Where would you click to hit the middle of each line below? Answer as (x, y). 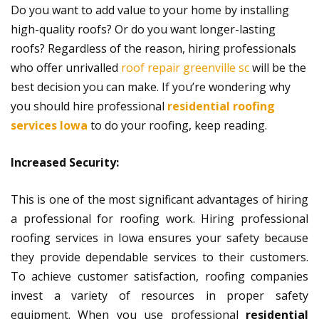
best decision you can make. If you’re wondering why (151, 87)
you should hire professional (89, 106)
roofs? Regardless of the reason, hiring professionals (153, 48)
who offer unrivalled (66, 68)
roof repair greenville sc (185, 68)
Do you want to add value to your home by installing (150, 10)
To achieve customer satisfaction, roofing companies (159, 276)
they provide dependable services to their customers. (159, 257)
